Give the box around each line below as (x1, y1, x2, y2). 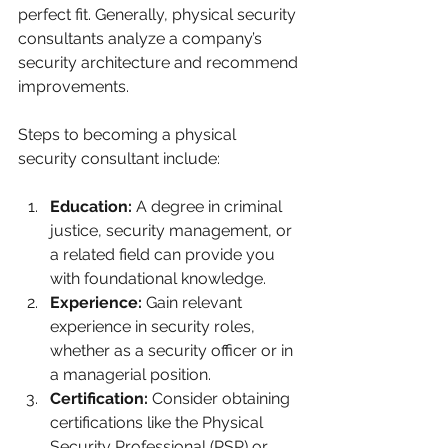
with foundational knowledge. (50, 268, 270, 288)
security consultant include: (18, 148, 220, 168)
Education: (50, 196, 132, 216)
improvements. (18, 76, 133, 96)
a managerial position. (50, 364, 211, 384)
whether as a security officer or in (50, 340, 297, 360)
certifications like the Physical (50, 412, 267, 432)
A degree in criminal (132, 196, 286, 216)
